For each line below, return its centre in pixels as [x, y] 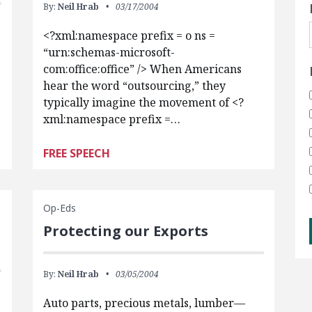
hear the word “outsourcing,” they [134, 86]
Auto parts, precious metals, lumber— [144, 303]
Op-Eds [59, 208]
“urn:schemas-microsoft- [109, 52]
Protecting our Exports [125, 231]
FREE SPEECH [76, 153]
